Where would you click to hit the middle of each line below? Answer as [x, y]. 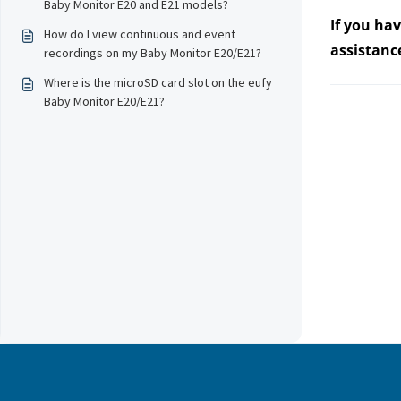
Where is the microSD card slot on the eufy [158, 82]
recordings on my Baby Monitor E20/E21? [153, 53]
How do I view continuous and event [140, 34]
